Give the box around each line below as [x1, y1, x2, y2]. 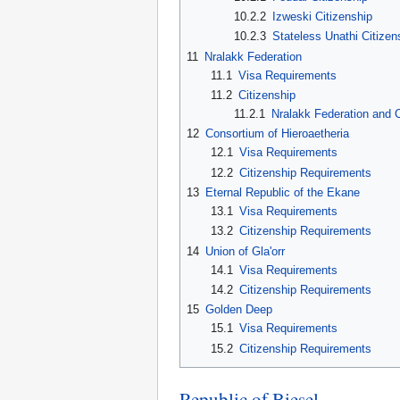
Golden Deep [205, 303, 272, 317]
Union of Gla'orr [205, 244, 285, 258]
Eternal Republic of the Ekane [205, 185, 360, 199]
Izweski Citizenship [272, 10, 373, 23]
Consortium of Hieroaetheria [205, 127, 349, 141]
